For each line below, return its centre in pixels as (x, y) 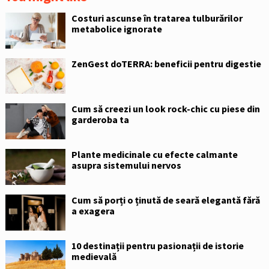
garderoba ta (100, 120)
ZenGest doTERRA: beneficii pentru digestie (166, 63)
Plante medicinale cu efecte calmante (154, 155)
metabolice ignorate (116, 29)
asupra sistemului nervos (126, 165)
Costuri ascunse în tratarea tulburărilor (157, 18)
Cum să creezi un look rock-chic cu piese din (165, 109)
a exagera (93, 210)
